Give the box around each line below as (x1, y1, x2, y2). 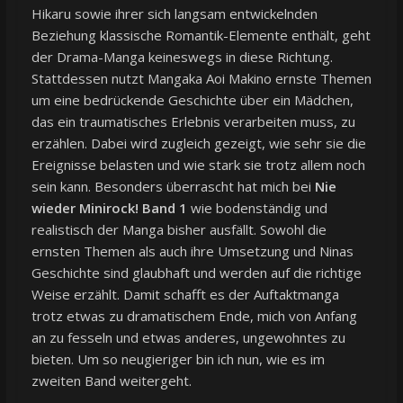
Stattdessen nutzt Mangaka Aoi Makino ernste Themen (31, 69, 372, 88)
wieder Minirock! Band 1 (31, 199, 187, 218)
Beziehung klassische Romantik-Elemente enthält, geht (31, 26, 371, 45)
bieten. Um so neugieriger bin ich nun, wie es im (31, 350, 325, 369)
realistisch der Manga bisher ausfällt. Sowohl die (31, 220, 327, 239)
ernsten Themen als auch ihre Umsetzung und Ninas (31, 242, 354, 261)
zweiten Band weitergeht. (31, 372, 192, 390)
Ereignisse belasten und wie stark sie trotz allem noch (31, 156, 365, 175)
